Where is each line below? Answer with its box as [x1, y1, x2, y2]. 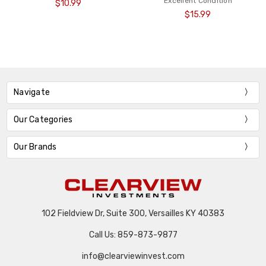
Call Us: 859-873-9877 [88, 229, 178, 240]
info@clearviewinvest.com [81, 251, 185, 261]
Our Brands [14, 142, 57, 153]
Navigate [14, 87, 50, 98]
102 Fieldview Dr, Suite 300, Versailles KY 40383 [42, 208, 224, 218]
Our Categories [14, 115, 73, 125]
